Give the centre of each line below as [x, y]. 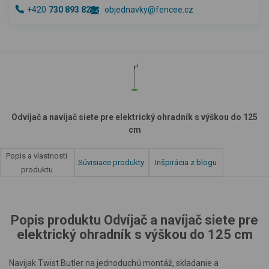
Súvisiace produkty [111, 162]
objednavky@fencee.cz [149, 10]
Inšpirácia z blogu [186, 162]
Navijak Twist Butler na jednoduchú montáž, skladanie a [114, 263]
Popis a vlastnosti [37, 156]
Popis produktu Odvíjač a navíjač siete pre [134, 220]
